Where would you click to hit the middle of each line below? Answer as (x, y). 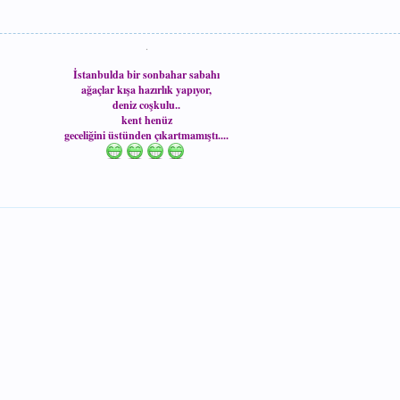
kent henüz (146, 120)
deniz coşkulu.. (146, 105)
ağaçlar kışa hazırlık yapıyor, (146, 90)
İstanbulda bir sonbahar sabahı (146, 75)
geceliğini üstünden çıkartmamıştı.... (146, 135)
